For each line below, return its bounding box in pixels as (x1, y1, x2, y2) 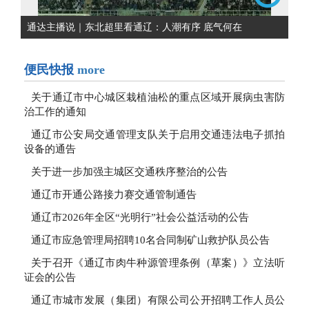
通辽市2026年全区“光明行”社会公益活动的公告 (31, 211, 249, 223)
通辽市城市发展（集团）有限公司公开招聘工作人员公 (31, 294, 285, 306)
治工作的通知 (24, 106, 86, 117)
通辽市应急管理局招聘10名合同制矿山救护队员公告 (31, 234, 270, 246)
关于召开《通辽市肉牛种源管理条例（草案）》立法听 (31, 257, 285, 268)
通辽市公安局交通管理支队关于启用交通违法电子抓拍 (31, 128, 285, 140)
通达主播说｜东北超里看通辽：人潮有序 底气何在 (27, 21, 242, 32)
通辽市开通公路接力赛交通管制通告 (31, 188, 197, 200)
